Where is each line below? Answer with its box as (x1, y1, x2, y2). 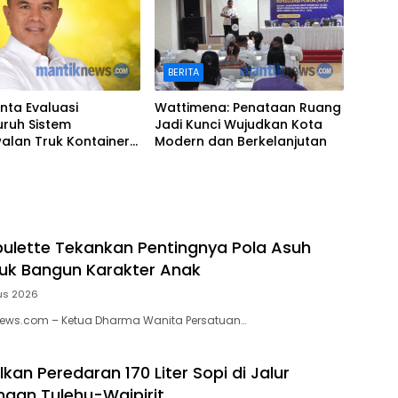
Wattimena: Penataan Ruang (154, 98, 341, 116)
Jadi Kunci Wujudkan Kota (154, 115, 322, 133)
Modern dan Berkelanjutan (154, 131, 327, 150)
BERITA (167, 64, 199, 79)
